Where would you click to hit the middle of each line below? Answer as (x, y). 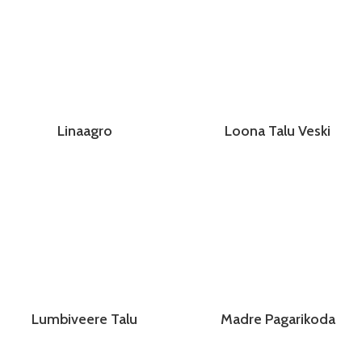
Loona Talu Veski (278, 131)
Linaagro (84, 131)
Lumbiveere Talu (84, 320)
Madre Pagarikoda (278, 320)
